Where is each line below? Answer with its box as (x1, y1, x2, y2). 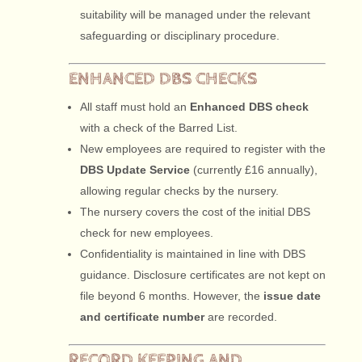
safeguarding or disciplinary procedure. (79, 29, 280, 42)
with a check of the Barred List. (79, 121, 238, 134)
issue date (263, 289, 321, 302)
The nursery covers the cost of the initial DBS (79, 205, 310, 218)
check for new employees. (79, 226, 213, 239)
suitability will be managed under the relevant (79, 8, 310, 21)
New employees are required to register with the (79, 142, 326, 155)
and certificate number (79, 310, 204, 323)
